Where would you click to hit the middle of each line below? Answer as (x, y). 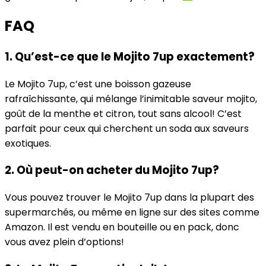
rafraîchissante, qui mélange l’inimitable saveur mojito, (131, 99)
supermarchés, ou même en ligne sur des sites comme (132, 212)
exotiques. (28, 143)
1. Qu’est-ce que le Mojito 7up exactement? (130, 56)
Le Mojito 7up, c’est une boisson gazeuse (98, 84)
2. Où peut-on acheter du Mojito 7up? (112, 170)
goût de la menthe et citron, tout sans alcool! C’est (123, 113)
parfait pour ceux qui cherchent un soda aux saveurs (127, 128)
